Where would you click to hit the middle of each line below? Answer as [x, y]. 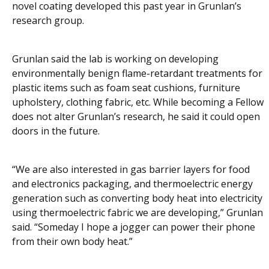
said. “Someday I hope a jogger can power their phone [134, 227]
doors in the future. [56, 131]
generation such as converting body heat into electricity [137, 198]
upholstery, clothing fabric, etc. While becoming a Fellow [138, 102]
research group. [48, 21]
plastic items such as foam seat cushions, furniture [126, 88]
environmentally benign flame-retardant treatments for [137, 74]
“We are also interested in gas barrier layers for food [131, 170]
